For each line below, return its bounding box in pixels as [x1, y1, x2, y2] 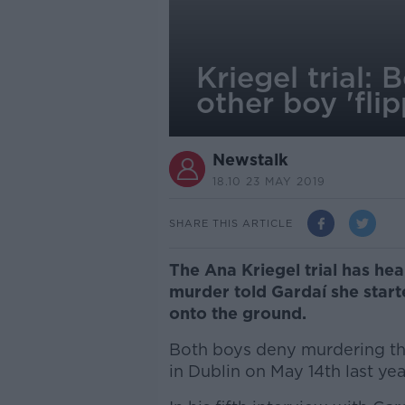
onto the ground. [168, 304, 306, 323]
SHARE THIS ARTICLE [168, 216, 293, 230]
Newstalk [212, 150, 288, 169]
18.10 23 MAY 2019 [212, 174, 325, 188]
